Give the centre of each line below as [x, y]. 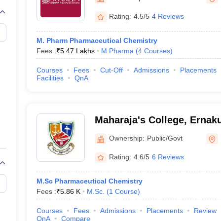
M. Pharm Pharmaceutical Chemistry [97, 40]
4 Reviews [168, 16]
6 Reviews [168, 157]
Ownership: [127, 138]
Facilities [50, 78]
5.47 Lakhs [77, 51]
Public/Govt [165, 138]
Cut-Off [111, 70]
